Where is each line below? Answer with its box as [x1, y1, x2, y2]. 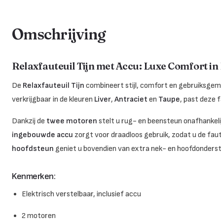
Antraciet [114, 94, 147, 104]
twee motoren [46, 116, 97, 126]
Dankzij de [12, 116, 46, 126]
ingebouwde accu [12, 130, 73, 140]
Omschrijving [12, 25, 106, 43]
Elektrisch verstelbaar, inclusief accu [22, 189, 141, 199]
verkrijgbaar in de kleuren [12, 94, 94, 104]
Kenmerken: [12, 171, 56, 182]
